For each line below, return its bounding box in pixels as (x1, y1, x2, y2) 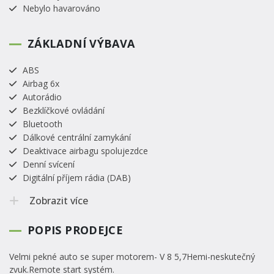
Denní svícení (23, 158, 75, 170)
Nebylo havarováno (23, 2, 100, 14)
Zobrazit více (27, 193, 88, 207)
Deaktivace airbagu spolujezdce (23, 144, 148, 157)
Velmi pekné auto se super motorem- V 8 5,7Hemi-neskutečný (9, 250, 255, 262)
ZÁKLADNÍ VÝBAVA (28, 35, 135, 51)
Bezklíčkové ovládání (23, 104, 105, 116)
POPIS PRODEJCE (28, 222, 124, 237)
